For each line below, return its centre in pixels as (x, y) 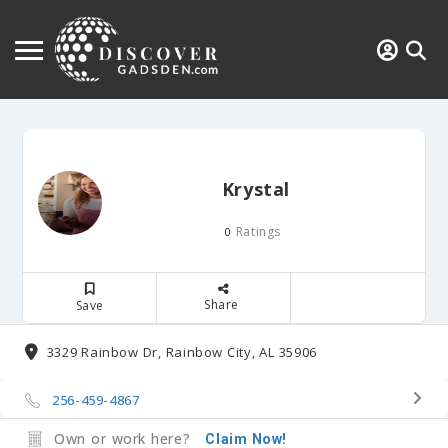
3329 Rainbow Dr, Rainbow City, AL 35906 (181, 351)
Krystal (256, 189)
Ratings (256, 232)
